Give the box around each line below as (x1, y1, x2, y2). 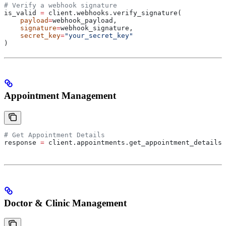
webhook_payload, (52, 16, 117, 24)
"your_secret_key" (65, 31, 133, 39)
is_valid (4, 9, 40, 17)
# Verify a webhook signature (4, 1, 117, 9)
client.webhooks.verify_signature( (44, 9, 182, 17)
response (4, 139, 40, 146)
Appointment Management (4, 90, 116, 101)
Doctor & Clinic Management (4, 197, 127, 208)
